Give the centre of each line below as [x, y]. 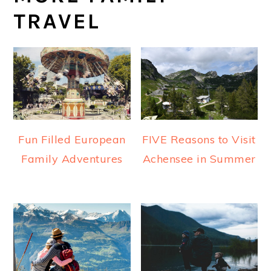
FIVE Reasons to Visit [199, 140]
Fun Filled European [72, 140]
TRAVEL [57, 21]
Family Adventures [72, 159]
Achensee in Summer [199, 159]
